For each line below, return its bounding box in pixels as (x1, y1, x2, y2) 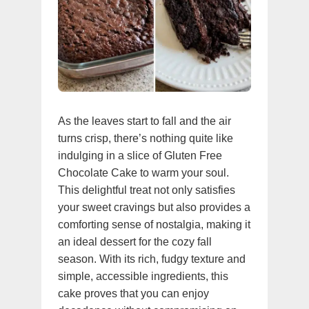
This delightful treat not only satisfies (58, 183, 235, 196)
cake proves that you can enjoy (58, 287, 209, 299)
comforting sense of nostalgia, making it (58, 218, 250, 230)
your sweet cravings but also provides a (58, 201, 250, 213)
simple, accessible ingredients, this (58, 270, 228, 282)
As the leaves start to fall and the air (58, 114, 231, 127)
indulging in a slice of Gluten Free (58, 149, 222, 161)
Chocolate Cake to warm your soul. (58, 166, 229, 179)
